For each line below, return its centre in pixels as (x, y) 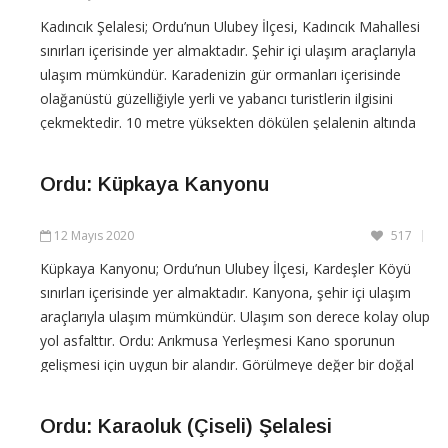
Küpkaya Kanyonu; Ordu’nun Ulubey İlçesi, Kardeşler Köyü (225, 268)
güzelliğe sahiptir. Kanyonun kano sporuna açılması (204, 388)
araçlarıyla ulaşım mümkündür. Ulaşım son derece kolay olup (235, 316)
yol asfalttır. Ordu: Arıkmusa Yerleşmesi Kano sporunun (217, 340)
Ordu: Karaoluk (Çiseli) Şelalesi (186, 425)
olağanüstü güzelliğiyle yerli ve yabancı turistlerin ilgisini (216, 98)
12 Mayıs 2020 (94, 235)
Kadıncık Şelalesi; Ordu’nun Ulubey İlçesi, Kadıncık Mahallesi (230, 26)
